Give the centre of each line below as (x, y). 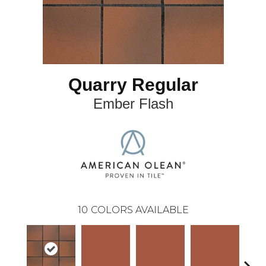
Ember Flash (133, 104)
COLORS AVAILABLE (140, 210)
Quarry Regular (133, 85)
